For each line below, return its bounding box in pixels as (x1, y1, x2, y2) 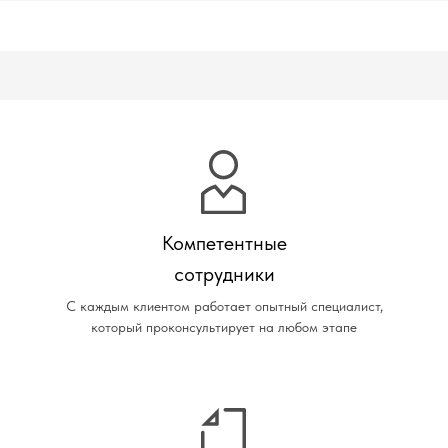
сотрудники (173, 262, 275, 286)
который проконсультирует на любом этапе (91, 319, 357, 335)
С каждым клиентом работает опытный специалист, (65, 298, 383, 314)
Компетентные (161, 231, 287, 255)
